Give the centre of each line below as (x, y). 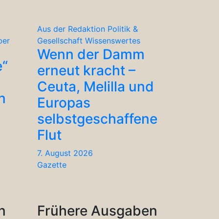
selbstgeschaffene (97, 119)
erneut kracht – (86, 70)
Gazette (52, 164)
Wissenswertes (113, 40)
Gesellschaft (60, 40)
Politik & (123, 29)
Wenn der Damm (91, 54)
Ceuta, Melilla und (96, 86)
